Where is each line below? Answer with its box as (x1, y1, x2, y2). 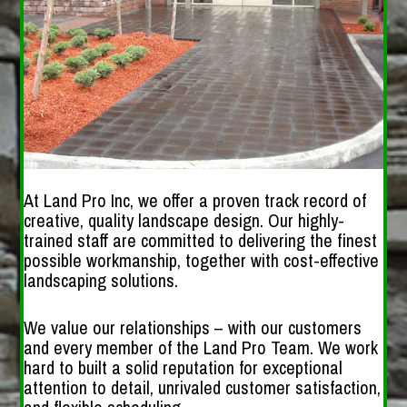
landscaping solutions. (24, 267, 179, 293)
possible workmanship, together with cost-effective (24, 247, 380, 273)
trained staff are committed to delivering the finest (24, 227, 378, 253)
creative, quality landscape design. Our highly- (24, 207, 345, 233)
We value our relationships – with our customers (24, 314, 362, 340)
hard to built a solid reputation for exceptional (24, 354, 343, 380)
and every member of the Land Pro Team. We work (24, 334, 379, 360)
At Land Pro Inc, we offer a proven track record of (24, 187, 367, 213)
